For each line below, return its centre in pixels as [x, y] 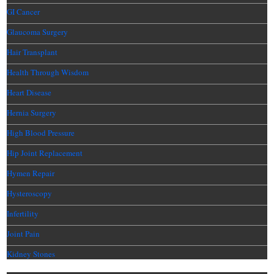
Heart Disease [29, 92]
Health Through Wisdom [48, 72]
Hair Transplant [32, 52]
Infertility [23, 213]
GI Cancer [24, 11]
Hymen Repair [31, 173]
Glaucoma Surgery [38, 31]
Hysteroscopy [30, 193]
